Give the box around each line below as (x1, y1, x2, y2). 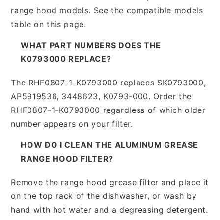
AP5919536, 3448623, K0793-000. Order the (11, 91, 192, 101)
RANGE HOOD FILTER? (21, 153, 113, 164)
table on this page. (11, 19, 86, 29)
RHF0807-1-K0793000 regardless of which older (11, 105, 206, 115)
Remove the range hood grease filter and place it (11, 177, 209, 187)
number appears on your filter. (11, 118, 133, 129)
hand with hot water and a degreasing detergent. (11, 204, 208, 215)
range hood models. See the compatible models (11, 5, 203, 15)
